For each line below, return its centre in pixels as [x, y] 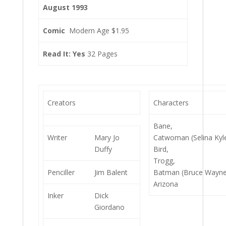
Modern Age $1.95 [97, 31]
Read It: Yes [64, 54]
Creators [62, 103]
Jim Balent [111, 173]
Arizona [166, 184]
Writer [58, 138]
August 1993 [65, 8]
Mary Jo [107, 138]
